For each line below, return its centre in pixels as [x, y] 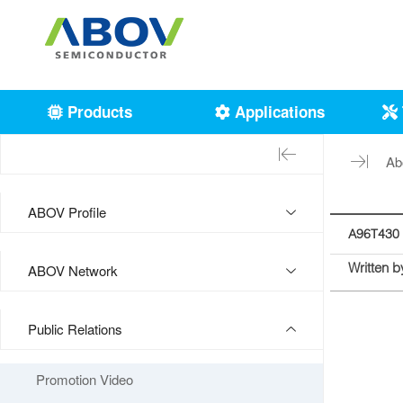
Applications [278, 112]
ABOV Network [73, 270]
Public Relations [75, 329]
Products [98, 112]
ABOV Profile [67, 212]
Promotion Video [85, 379]
